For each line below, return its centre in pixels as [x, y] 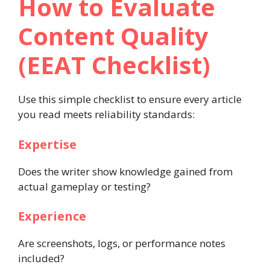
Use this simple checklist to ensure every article [130, 99]
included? [41, 258]
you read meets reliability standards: [106, 114]
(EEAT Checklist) [114, 65]
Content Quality [113, 36]
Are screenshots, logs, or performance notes [122, 243]
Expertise [47, 144]
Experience [52, 216]
